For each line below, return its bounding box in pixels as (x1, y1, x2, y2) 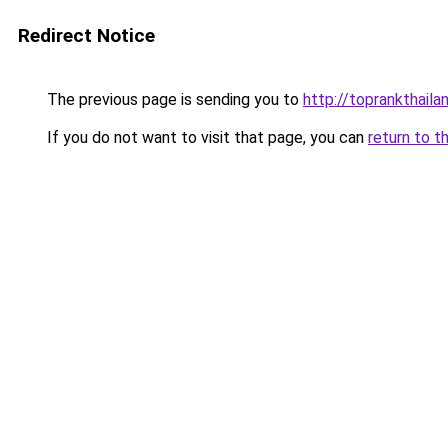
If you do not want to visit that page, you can (43, 128, 368, 147)
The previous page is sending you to (43, 90, 303, 109)
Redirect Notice (18, 24, 155, 47)
